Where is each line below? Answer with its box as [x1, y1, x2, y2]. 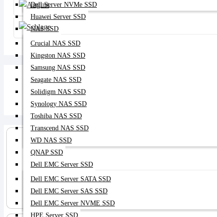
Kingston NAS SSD [31, 52, 85, 59]
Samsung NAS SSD [31, 64, 85, 71]
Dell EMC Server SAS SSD [31, 187, 108, 195]
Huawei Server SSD [31, 13, 86, 20]
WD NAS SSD [31, 137, 72, 144]
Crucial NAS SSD [31, 40, 80, 47]
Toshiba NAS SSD [31, 112, 82, 120]
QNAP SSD [31, 149, 63, 156]
